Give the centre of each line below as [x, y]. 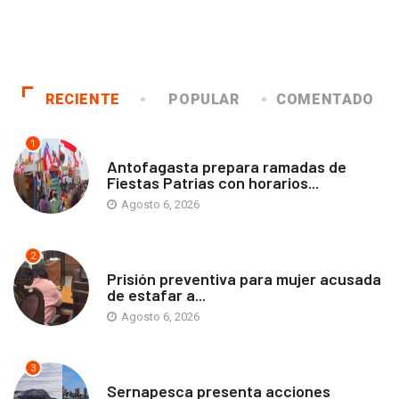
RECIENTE [83, 99]
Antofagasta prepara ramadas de [227, 166]
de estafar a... [156, 294]
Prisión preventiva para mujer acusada [244, 278]
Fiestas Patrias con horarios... [213, 182]
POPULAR [204, 99]
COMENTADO [325, 99]
